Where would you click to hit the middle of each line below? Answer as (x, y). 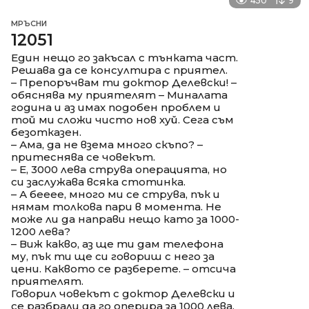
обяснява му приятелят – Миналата (119, 94)
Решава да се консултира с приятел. (119, 70)
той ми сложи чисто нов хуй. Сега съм (122, 119)
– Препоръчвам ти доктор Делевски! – (124, 82)
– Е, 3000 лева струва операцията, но (119, 169)
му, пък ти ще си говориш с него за (113, 256)
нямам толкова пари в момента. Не (116, 206)
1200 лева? (41, 231)
